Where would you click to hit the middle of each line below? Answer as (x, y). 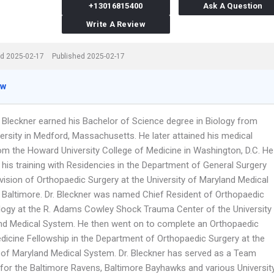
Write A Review (116, 24)
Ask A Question (233, 6)
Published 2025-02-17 (88, 56)
